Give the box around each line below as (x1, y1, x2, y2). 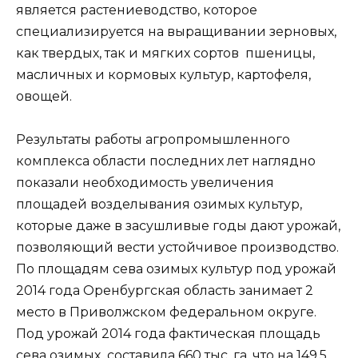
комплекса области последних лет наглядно (16, 153, 316, 169)
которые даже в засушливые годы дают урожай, (16, 218, 340, 234)
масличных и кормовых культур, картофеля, (16, 67, 311, 83)
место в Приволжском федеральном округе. (16, 304, 316, 320)
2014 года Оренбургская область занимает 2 (16, 283, 313, 299)
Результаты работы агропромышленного (16, 132, 290, 148)
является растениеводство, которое (16, 2, 257, 18)
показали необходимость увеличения (16, 175, 274, 191)
